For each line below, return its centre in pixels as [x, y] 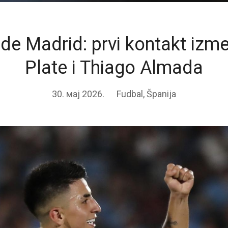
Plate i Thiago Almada [114, 67]
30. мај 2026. [78, 94]
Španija [161, 94]
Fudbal [130, 94]
